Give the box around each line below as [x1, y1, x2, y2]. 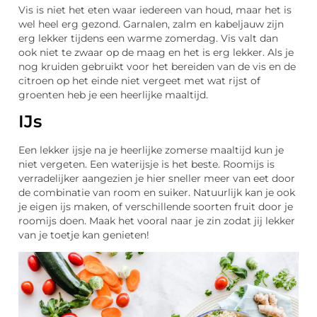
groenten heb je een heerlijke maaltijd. [18, 88, 208, 100]
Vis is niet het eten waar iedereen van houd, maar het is [18, 4, 292, 16]
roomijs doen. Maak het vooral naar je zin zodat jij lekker [18, 214, 295, 226]
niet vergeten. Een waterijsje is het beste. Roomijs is [18, 158, 275, 170]
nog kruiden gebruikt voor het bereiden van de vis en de [18, 60, 296, 72]
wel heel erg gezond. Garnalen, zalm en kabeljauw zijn [18, 18, 284, 30]
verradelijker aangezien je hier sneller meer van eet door [18, 172, 295, 184]
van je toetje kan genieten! [18, 229, 149, 241]
